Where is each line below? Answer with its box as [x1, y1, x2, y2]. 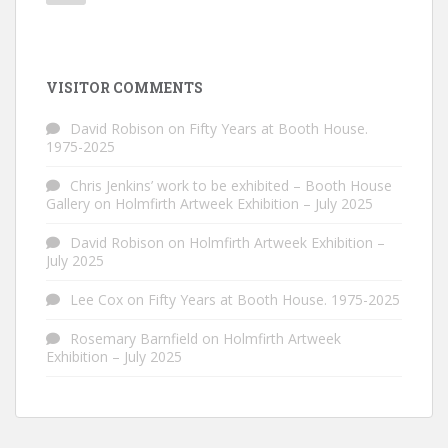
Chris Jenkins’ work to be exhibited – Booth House [70, 176, 392, 196]
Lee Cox [70, 290, 123, 310]
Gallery [46, 194, 90, 214]
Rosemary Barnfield [70, 329, 198, 349]
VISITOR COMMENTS [46, 78, 203, 98]
